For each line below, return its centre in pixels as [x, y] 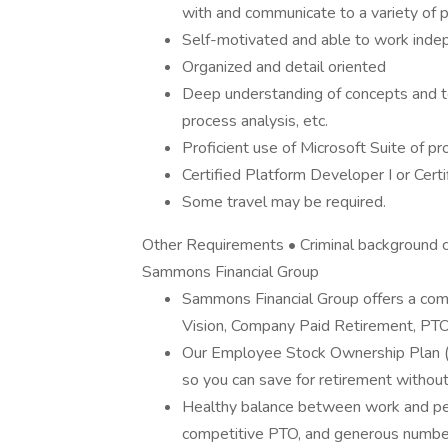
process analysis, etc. [255, 121]
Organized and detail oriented [284, 67]
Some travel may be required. [284, 202]
